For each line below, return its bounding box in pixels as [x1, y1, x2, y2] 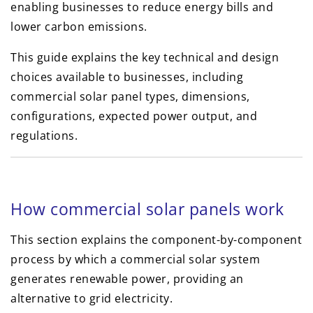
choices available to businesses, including [10, 69, 243, 85]
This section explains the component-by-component [10, 232, 302, 247]
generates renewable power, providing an [10, 271, 244, 286]
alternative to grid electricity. [10, 291, 173, 306]
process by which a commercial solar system [10, 252, 260, 267]
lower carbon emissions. [10, 19, 147, 34]
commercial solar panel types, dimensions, [10, 89, 250, 104]
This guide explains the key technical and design [10, 50, 279, 65]
